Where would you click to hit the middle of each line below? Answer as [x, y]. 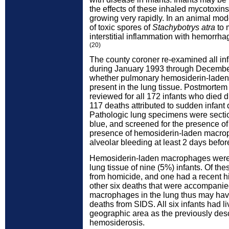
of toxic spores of [121, 27]
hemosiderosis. [117, 223]
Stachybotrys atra [184, 27]
